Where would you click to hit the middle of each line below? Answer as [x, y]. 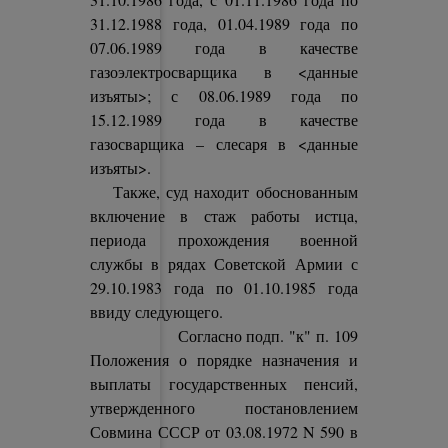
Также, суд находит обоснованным [224, 191]
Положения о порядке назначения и [224, 359]
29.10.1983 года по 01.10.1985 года [224, 287]
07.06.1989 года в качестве [224, 47]
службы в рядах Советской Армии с [224, 263]
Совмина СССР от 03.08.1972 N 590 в [224, 431]
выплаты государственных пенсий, [224, 383]
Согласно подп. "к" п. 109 [224, 335]
